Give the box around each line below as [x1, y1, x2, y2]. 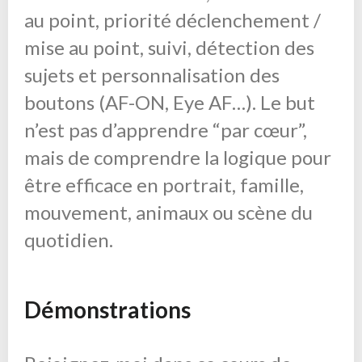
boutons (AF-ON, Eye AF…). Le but [24, 90, 315, 114]
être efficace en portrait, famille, [24, 172, 304, 196]
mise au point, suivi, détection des [24, 35, 314, 59]
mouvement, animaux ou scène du [24, 200, 313, 224]
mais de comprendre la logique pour [24, 145, 331, 169]
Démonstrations [24, 295, 191, 323]
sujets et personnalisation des [24, 62, 280, 86]
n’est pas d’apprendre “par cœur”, [24, 117, 307, 141]
